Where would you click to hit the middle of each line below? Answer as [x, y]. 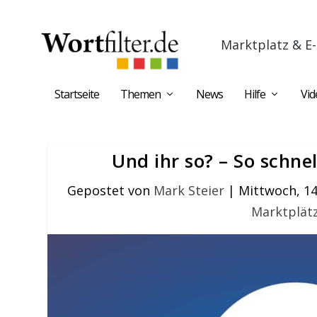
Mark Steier [189, 190]
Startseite [77, 94]
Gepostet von [111, 190]
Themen [140, 94]
